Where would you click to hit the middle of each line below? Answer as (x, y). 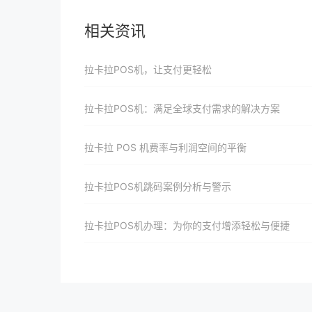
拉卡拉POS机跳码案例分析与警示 (158, 186)
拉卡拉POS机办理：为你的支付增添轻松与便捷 (187, 225)
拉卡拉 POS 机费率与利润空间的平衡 (165, 147)
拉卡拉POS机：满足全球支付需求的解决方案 (182, 108)
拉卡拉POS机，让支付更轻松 (148, 69)
